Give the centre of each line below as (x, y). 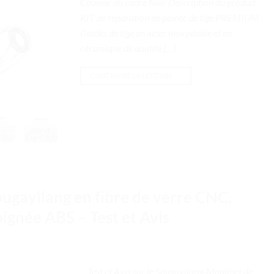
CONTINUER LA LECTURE (132, 75)
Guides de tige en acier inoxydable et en (156, 32)
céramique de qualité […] (128, 48)
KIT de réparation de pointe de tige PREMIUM (170, 17)
